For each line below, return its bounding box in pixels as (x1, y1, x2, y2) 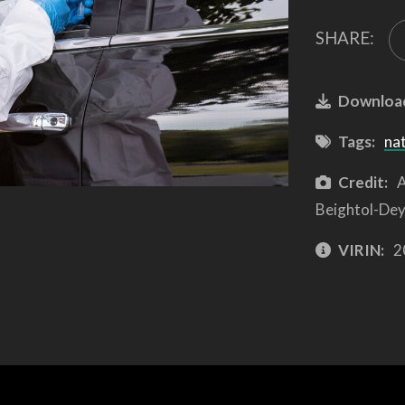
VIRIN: (337, 240, 384, 259)
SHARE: (315, 27, 374, 49)
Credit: (337, 172, 388, 192)
